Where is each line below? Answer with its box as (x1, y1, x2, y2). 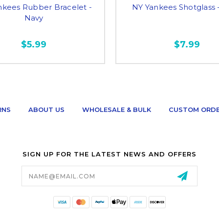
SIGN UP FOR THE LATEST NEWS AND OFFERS (22, 150, 197, 158)
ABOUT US (28, 106, 65, 113)
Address (21, 171, 52, 180)
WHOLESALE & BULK (82, 106, 151, 113)
